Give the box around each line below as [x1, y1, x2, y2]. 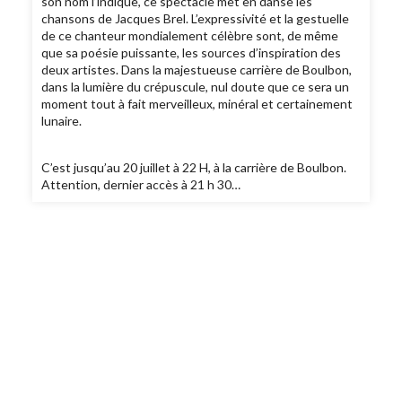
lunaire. [41, 113, 83, 129]
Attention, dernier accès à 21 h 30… [41, 177, 241, 193]
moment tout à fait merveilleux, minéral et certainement [41, 96, 354, 112]
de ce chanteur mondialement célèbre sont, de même [41, 28, 339, 44]
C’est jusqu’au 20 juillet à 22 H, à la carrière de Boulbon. [41, 160, 347, 176]
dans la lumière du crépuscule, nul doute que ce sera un [41, 79, 350, 95]
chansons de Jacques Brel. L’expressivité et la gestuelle [41, 11, 350, 27]
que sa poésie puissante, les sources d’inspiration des [41, 45, 342, 61]
